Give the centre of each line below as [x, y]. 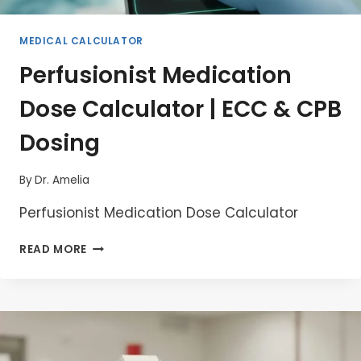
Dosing [60, 143]
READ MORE [54, 249]
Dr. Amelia [62, 180]
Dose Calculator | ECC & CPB [180, 110]
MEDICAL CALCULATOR [81, 41]
